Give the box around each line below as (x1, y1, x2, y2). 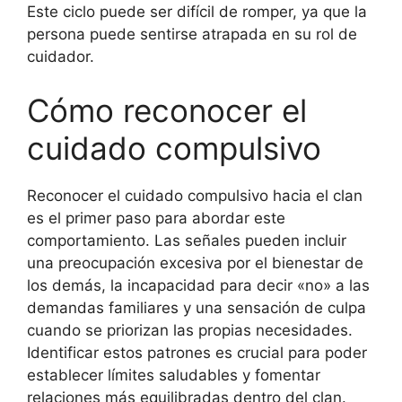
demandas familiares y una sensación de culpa (27, 298, 366, 317)
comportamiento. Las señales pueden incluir (27, 231, 346, 249)
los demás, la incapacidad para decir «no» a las (27, 275, 370, 294)
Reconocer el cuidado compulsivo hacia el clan (27, 186, 363, 205)
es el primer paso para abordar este (27, 208, 285, 227)
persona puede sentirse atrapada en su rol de (27, 25, 357, 43)
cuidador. (27, 48, 94, 66)
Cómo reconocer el (27, 91, 307, 129)
